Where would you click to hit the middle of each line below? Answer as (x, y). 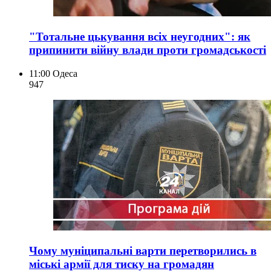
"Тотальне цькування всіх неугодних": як (140, 37)
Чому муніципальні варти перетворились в (143, 250)
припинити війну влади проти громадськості (148, 50)
